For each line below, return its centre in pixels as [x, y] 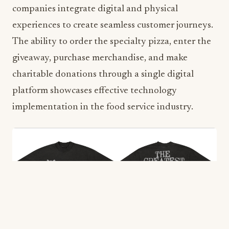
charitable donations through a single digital [103, 75]
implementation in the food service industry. [103, 107]
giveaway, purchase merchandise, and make [100, 58]
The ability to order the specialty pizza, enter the [112, 42]
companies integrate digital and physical [95, 9]
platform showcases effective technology [95, 91]
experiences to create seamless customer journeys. [113, 26]
